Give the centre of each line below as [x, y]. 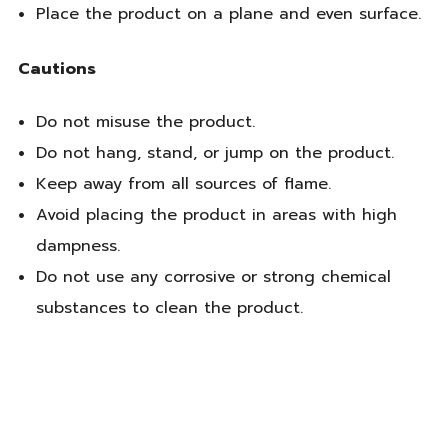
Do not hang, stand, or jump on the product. [214, 152]
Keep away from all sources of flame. [183, 183]
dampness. [77, 245]
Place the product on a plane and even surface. [228, 14]
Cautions [57, 68]
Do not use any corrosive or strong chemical [213, 276]
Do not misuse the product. [145, 121]
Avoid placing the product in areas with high [216, 214]
